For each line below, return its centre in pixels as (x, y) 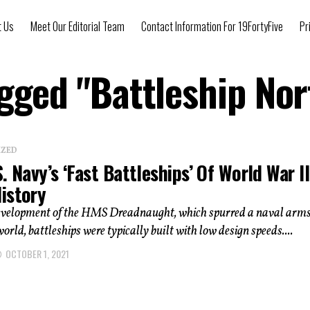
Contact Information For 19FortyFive (212, 26)
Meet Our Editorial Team (77, 26)
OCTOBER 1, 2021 (37, 253)
